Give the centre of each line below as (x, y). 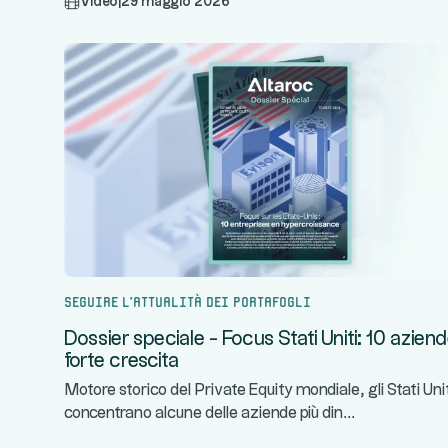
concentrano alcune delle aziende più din (203, 413)
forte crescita (121, 361)
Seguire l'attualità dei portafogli (187, 300)
